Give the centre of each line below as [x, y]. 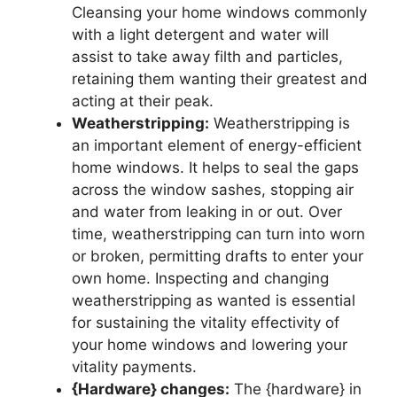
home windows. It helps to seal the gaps [215, 167]
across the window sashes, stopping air [213, 189]
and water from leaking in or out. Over [207, 211]
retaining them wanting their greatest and [220, 78]
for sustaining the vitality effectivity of [206, 322]
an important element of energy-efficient [217, 145]
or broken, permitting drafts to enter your [218, 256]
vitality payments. [134, 366]
